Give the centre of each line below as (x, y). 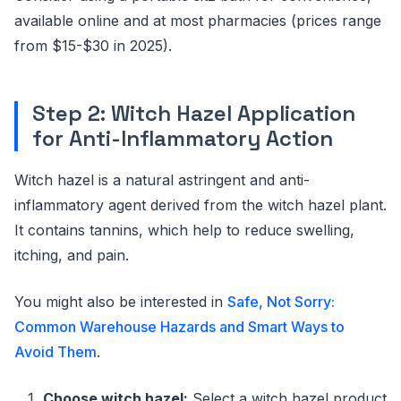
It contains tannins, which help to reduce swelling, (184, 230)
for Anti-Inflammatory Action (183, 139)
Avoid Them (55, 352)
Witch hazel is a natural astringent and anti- (162, 180)
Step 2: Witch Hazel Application (194, 114)
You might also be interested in (121, 302)
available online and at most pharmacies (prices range (198, 21)
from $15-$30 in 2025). (93, 46)
